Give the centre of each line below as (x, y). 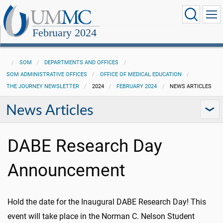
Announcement (66, 170)
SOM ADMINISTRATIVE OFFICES (47, 74)
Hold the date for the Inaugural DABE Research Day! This (107, 202)
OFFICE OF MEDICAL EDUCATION (141, 74)
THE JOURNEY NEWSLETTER (43, 86)
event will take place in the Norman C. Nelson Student (101, 216)
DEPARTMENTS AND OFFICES (82, 62)
